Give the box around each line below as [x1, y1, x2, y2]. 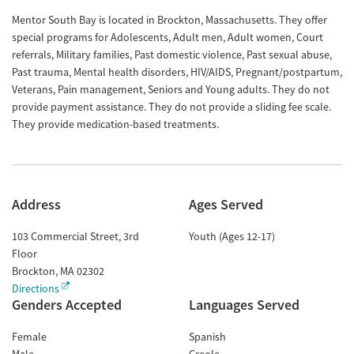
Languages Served [189, 296, 299, 314]
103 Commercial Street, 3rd [12, 229, 139, 243]
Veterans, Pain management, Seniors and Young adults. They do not [12, 82, 330, 96]
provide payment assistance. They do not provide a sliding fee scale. [12, 100, 331, 114]
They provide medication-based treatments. [12, 117, 219, 131]
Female [12, 330, 47, 344]
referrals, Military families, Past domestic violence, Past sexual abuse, [12, 47, 332, 62]
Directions [12, 281, 59, 296]
